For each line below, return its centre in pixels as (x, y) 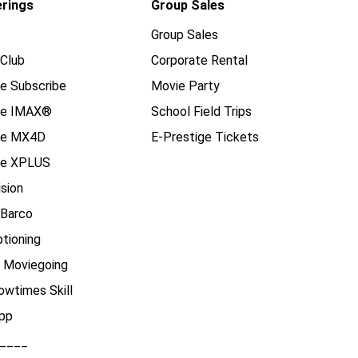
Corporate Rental (199, 60)
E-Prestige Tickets (205, 137)
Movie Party (185, 86)
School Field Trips (201, 111)
